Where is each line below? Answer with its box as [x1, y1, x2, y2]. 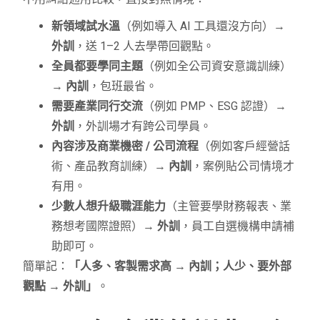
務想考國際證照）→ [51, 219, 158, 233]
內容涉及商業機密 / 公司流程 [51, 139, 199, 153]
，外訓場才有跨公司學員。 [74, 119, 212, 133]
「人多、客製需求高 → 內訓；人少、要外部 [69, 259, 292, 273]
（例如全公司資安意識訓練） [143, 59, 292, 73]
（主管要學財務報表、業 [166, 199, 292, 213]
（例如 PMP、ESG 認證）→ [143, 99, 287, 113]
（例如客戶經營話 [199, 139, 291, 153]
